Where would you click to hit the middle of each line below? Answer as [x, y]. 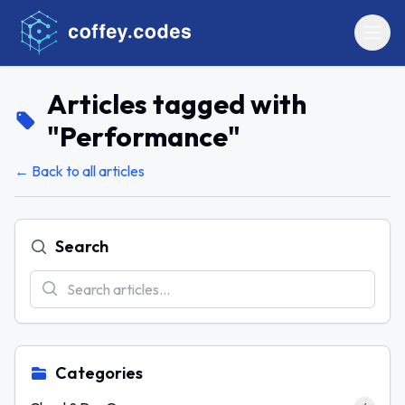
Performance [143, 137]
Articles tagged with [176, 104]
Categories [99, 373]
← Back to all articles [80, 171]
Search [82, 246]
